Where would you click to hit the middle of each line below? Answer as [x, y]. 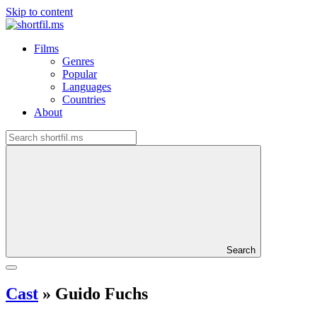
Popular [80, 74]
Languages [87, 87]
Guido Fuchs [99, 293]
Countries [84, 99]
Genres [78, 61]
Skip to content [39, 12]
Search [241, 250]
